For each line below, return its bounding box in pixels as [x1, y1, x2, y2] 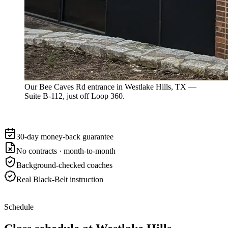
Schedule [4, 202, 34, 211]
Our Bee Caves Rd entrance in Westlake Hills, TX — [24, 82, 196, 91]
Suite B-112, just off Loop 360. [24, 91, 125, 100]
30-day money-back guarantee [16, 132, 113, 141]
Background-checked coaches [16, 160, 112, 169]
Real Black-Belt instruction [16, 175, 103, 184]
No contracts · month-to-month [16, 146, 116, 155]
